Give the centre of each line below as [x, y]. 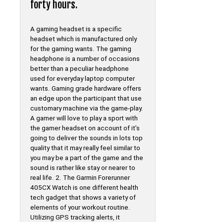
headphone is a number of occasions [85, 58]
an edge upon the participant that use [86, 98]
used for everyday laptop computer [83, 78]
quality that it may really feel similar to [85, 148]
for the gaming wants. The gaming [81, 49]
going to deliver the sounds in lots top [86, 138]
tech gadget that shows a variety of [83, 197]
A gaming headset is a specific [76, 29]
